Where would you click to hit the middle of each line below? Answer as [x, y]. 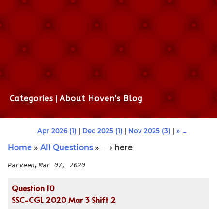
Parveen [21, 165]
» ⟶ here [113, 147]
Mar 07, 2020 [62, 165]
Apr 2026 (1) [57, 131]
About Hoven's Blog [101, 98]
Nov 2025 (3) [149, 131]
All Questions [67, 147]
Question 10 [33, 188]
